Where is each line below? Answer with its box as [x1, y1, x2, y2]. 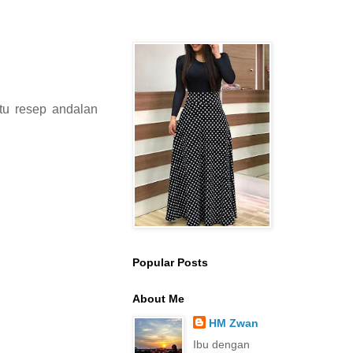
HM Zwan [208, 317, 258, 329]
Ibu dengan [192, 338, 250, 351]
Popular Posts [132, 256, 208, 269]
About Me [132, 292, 184, 305]
